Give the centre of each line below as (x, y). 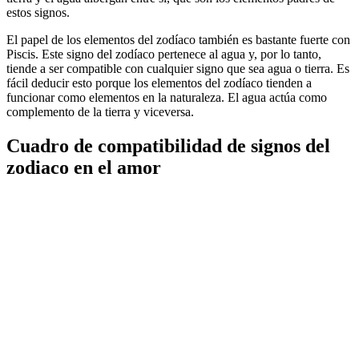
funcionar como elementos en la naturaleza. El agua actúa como (167, 97)
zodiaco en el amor (84, 167)
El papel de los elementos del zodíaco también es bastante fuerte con (178, 39)
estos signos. (38, 12)
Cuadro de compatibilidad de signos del (168, 145)
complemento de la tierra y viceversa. (100, 111)
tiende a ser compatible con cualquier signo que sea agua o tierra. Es (178, 68)
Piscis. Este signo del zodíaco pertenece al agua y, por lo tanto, (164, 54)
